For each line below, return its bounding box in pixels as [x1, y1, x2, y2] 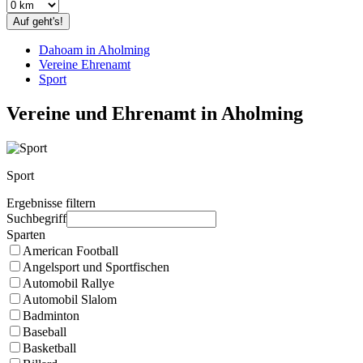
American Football [23, 243, 118, 258]
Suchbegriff [6, 211, 66, 225]
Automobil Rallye [23, 275, 114, 290]
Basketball [23, 340, 76, 355]
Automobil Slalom [23, 292, 117, 306]
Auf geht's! [13, 15, 63, 28]
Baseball [23, 324, 66, 339]
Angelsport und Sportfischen [23, 259, 169, 274]
